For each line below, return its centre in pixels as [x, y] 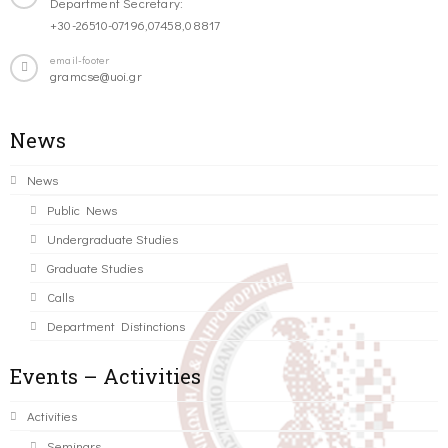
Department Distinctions [116, 326]
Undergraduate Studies [112, 239]
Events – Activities [105, 376]
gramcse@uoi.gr [96, 76]
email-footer [80, 60]
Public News [82, 210]
